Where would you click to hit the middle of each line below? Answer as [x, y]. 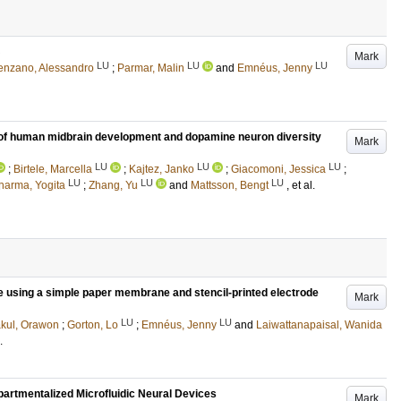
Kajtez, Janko [162, 169]
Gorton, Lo [93, 325]
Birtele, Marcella [53, 169]
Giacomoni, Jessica [278, 169]
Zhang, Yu [113, 185]
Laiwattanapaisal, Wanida [319, 325]
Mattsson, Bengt [230, 185]
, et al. [301, 185]
